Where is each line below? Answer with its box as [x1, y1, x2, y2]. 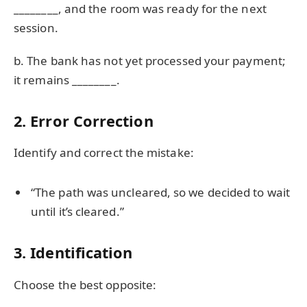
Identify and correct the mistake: [14, 145, 194, 161]
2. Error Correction [14, 110, 153, 131]
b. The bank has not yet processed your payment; [14, 53, 286, 69]
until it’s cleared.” [31, 204, 124, 220]
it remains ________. [14, 72, 120, 88]
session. [14, 20, 58, 36]
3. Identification [14, 243, 133, 263]
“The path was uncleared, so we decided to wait [31, 184, 290, 201]
